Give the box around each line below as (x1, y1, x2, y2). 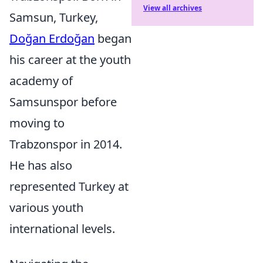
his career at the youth (9, 52, 131, 68)
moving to (9, 115, 65, 131)
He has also (9, 157, 72, 173)
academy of (9, 73, 73, 89)
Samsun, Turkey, (9, 9, 98, 25)
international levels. (9, 221, 115, 237)
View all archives (143, 3, 202, 13)
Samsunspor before (9, 94, 117, 110)
